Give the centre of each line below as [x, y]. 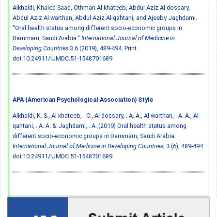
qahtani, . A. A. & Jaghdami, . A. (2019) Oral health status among [100, 125]
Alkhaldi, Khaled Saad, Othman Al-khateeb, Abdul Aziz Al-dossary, [101, 7]
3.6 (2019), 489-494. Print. [103, 48]
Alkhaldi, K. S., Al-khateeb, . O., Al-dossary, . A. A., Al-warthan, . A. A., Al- [106, 115]
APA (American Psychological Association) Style [83, 99]
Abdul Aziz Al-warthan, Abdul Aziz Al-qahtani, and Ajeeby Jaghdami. [105, 17]
